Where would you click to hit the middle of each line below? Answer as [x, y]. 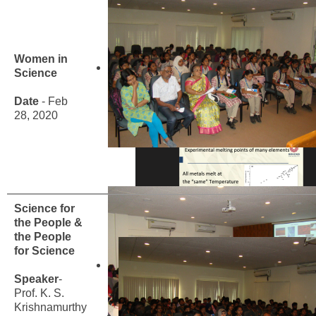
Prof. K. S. [39, 293]
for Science [44, 250]
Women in [41, 59]
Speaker [36, 279]
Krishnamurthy [50, 307]
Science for [44, 208]
